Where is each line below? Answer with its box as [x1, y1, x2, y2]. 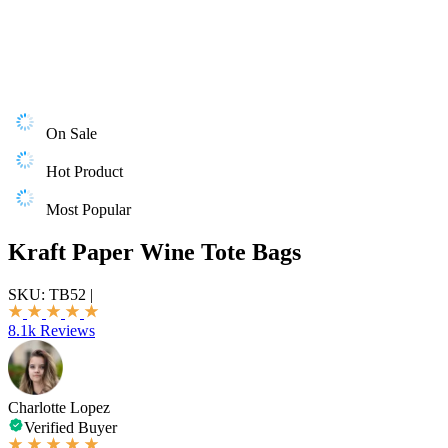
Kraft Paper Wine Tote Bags [8, 238, 301, 265]
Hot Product [46, 163, 123, 180]
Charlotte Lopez [8, 398, 110, 416]
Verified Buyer [24, 418, 117, 436]
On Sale [46, 125, 97, 142]
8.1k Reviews [8, 321, 95, 339]
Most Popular [46, 201, 131, 218]
